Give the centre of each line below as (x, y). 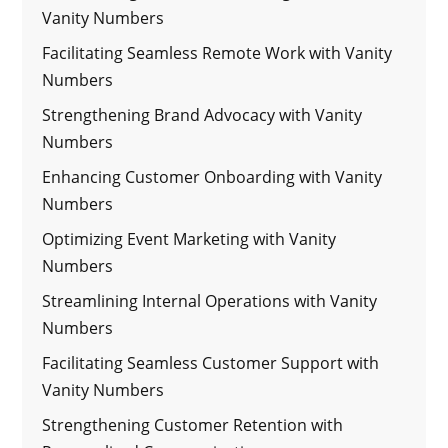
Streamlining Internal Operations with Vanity (210, 300)
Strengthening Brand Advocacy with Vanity (202, 114)
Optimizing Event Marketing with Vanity (189, 238)
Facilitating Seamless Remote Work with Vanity (217, 52)
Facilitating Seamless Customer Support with (211, 362)
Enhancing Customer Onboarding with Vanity (212, 176)
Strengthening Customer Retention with (193, 424)
